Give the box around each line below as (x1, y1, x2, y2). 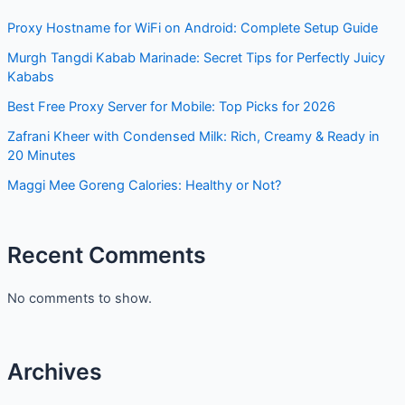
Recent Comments (6, 241, 206, 269)
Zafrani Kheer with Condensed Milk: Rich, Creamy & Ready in (6, 128, 380, 146)
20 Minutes (6, 147, 76, 165)
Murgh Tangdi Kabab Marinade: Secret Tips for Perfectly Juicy (6, 50, 385, 67)
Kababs (6, 69, 54, 86)
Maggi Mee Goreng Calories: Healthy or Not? (6, 177, 281, 194)
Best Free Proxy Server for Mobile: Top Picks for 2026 (6, 99, 335, 116)
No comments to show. (6, 289, 152, 306)
